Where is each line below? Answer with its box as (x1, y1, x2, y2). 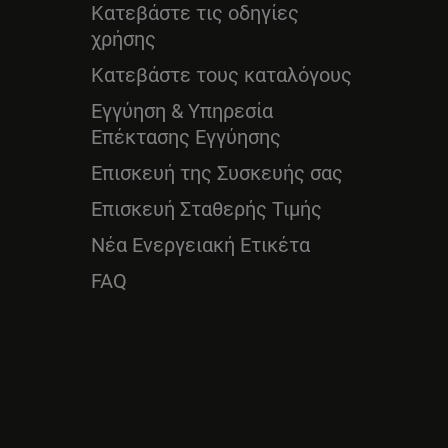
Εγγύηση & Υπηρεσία (91, 99, 273, 123)
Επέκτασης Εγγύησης (91, 125, 281, 149)
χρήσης (91, 27, 156, 51)
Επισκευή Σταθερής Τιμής (91, 197, 322, 221)
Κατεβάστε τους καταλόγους (91, 63, 352, 87)
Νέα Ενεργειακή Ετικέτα (91, 233, 310, 257)
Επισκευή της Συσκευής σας (91, 161, 343, 185)
